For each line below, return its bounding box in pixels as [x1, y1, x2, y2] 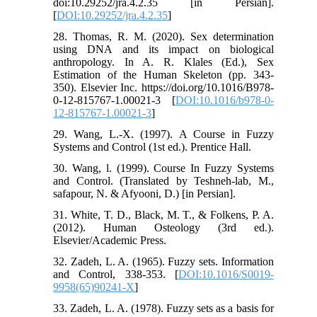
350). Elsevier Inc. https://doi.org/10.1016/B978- [53, 81, 274, 93]
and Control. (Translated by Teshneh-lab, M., [53, 174, 274, 187]
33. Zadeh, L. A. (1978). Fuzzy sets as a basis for [53, 301, 274, 314]
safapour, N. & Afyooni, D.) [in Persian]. [53, 187, 236, 200]
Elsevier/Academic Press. [53, 234, 167, 246]
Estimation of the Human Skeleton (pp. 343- [53, 68, 274, 81]
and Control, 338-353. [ [53, 267, 178, 280]
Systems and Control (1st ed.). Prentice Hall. [53, 140, 252, 153]
